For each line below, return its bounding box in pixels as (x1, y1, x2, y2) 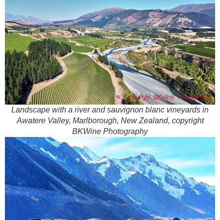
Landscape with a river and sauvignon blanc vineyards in (11, 106, 209, 114)
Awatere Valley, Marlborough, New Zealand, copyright (16, 116, 204, 125)
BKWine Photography (72, 127, 148, 136)
